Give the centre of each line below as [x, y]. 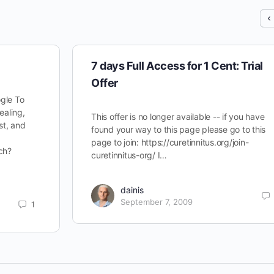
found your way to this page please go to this [179, 129]
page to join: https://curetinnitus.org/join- [170, 142]
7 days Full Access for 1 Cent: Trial [177, 66]
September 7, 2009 [157, 202]
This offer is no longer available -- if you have [178, 117]
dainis [132, 190]
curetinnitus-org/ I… [129, 155]
